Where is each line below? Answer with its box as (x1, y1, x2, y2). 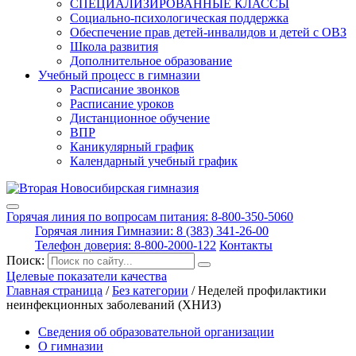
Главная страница (6, 284, 103, 297)
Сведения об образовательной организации (38, 325, 274, 339)
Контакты (219, 238, 273, 252)
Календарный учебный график (70, 154, 238, 168)
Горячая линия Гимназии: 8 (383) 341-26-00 (35, 224, 269, 238)
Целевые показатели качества (6, 269, 167, 283)
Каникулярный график (70, 140, 194, 153)
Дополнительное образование (70, 54, 232, 68)
